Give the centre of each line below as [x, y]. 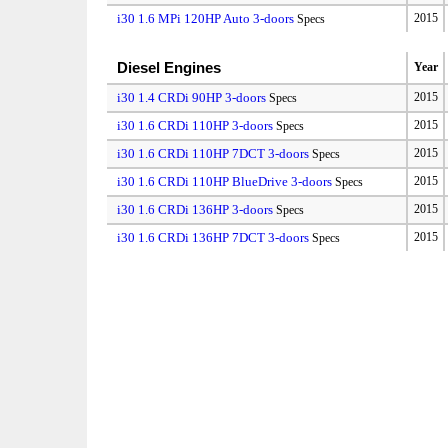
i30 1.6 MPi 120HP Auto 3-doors [206, 18]
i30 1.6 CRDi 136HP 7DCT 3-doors [213, 237]
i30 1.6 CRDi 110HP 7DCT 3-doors [213, 153]
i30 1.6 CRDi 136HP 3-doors [195, 209]
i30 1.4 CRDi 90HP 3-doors [192, 97]
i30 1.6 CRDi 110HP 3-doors [195, 125]
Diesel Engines [169, 67]
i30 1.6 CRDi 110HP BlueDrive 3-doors [225, 181]
